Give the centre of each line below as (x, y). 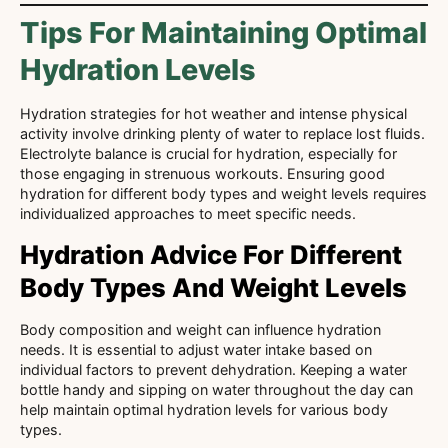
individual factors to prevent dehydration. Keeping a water (213, 370)
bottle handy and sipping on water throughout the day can (216, 390)
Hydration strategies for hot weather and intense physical (213, 113)
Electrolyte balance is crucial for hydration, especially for (208, 153)
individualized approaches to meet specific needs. (188, 213)
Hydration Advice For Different (211, 255)
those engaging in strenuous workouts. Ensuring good (202, 173)
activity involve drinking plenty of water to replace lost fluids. (222, 133)
